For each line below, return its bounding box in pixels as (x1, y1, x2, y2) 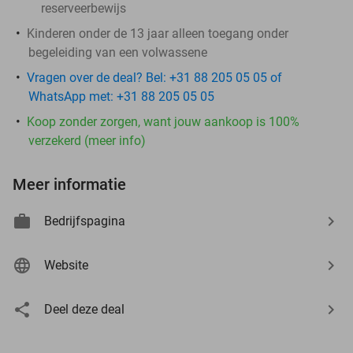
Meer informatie (13, 174, 126, 194)
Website (44, 257, 88, 273)
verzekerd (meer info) (28, 132, 146, 148)
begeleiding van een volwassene (28, 44, 207, 60)
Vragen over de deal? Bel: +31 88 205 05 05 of (27, 69, 282, 85)
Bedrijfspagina (44, 213, 125, 229)
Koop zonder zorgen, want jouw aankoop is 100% (27, 113, 299, 129)
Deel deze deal (44, 301, 124, 317)
